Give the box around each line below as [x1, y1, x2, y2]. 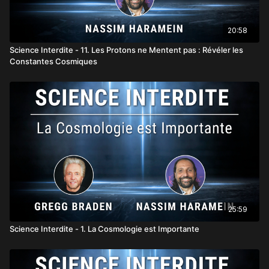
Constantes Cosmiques [10, 56, 97, 66]
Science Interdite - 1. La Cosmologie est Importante [10, 223, 199, 234]
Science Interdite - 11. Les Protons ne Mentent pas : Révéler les [10, 44, 243, 55]
